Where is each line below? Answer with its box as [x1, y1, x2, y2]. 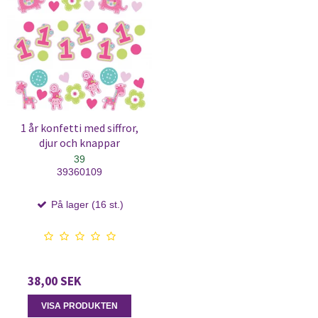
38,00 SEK [28, 273, 81, 289]
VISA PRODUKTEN [41, 300, 118, 311]
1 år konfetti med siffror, [21, 121, 138, 135]
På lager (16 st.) [48, 198, 124, 210]
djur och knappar [39, 136, 120, 150]
